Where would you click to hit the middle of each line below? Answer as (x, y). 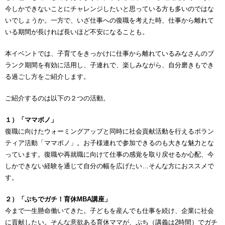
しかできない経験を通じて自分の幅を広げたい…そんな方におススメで (109, 166)
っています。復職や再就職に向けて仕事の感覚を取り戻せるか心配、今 (109, 154)
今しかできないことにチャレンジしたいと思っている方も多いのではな (109, 9)
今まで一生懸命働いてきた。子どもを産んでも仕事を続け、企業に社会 (109, 211)
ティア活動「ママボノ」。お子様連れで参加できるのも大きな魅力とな (109, 143)
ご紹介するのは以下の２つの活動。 (57, 98)
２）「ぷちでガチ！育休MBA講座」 (58, 199)
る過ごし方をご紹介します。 (47, 77)
